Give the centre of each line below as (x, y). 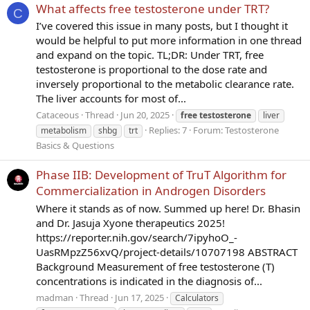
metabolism (64, 131)
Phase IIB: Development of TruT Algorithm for (161, 175)
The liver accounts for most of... (111, 99)
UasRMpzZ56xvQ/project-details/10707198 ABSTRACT (167, 252)
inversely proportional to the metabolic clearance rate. (165, 84)
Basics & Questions (75, 146)
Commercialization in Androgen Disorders (151, 191)
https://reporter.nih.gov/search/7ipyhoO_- (137, 238)
